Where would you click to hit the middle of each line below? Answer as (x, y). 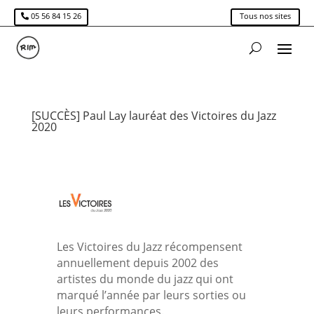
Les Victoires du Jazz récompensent (149, 246)
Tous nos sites (265, 16)
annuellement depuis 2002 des (137, 262)
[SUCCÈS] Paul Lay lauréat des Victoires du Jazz (153, 116)
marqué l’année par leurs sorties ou (151, 295)
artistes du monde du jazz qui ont (145, 279)
